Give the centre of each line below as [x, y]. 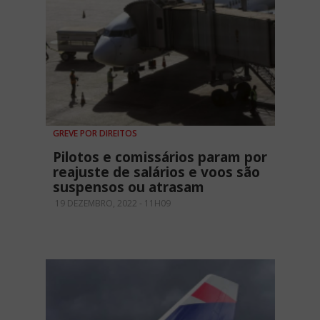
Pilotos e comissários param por [160, 157]
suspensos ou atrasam [129, 187]
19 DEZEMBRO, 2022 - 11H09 [112, 203]
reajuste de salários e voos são [156, 172]
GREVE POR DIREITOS [95, 133]
